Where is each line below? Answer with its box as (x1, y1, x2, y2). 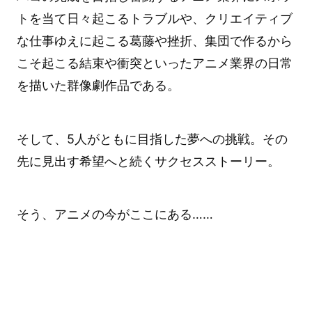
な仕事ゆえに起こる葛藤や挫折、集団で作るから (16, 33, 292, 48)
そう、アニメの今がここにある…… (16, 207, 213, 222)
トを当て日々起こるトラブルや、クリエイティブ (16, 10, 292, 26)
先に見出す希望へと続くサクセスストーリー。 (16, 153, 280, 169)
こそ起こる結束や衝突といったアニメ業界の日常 (16, 55, 292, 70)
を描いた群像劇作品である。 (16, 77, 180, 93)
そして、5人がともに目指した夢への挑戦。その (16, 131, 288, 146)
